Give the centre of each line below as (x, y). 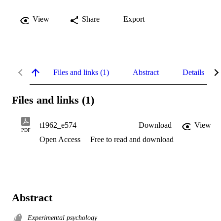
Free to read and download (132, 140)
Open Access (61, 140)
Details (193, 72)
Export (134, 19)
